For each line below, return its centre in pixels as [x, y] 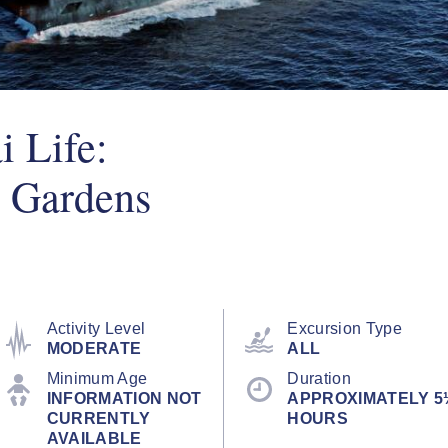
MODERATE [94, 348]
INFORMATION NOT [124, 398]
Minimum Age [97, 378]
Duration [319, 378]
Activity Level [96, 328]
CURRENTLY [98, 418]
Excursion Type [344, 328]
